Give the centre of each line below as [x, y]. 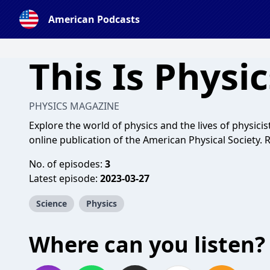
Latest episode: [64, 178]
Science [52, 203]
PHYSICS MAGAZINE [74, 106]
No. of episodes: [67, 164]
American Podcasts [94, 19]
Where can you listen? [147, 244]
